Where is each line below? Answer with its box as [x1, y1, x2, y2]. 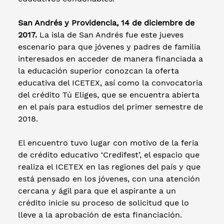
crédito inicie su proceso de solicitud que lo [18, 197, 189, 207]
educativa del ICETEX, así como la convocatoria [18, 77, 202, 87]
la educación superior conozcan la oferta [18, 65, 179, 75]
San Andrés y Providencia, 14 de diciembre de [18, 17, 194, 27]
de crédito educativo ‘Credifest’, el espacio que [18, 149, 199, 159]
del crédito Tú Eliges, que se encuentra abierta [18, 89, 199, 99]
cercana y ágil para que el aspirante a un [18, 185, 176, 195]
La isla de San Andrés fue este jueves [37, 29, 183, 39]
